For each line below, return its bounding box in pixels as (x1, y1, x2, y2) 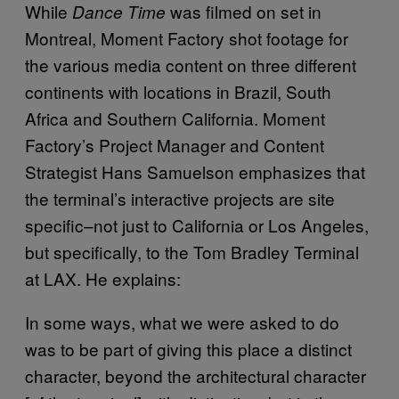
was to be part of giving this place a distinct (25, 337, 352, 361)
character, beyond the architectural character (25, 363, 366, 387)
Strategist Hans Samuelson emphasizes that (25, 159, 365, 183)
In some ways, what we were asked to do (25, 310, 339, 334)
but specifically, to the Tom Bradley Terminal (25, 240, 359, 264)
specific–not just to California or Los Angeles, (25, 213, 369, 237)
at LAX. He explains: (25, 266, 181, 290)
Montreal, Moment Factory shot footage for (25, 26, 348, 50)
